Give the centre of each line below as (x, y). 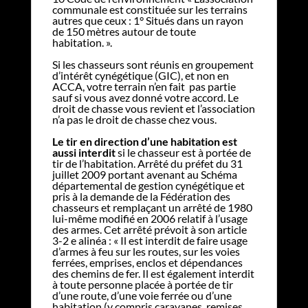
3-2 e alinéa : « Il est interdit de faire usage (150, 240)
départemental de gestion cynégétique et (148, 185)
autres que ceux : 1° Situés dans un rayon (147, 20)
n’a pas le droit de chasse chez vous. (134, 119)
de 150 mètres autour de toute (124, 31)
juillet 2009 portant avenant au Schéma (144, 174)
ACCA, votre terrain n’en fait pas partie (144, 86)
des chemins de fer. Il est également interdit (153, 273)
